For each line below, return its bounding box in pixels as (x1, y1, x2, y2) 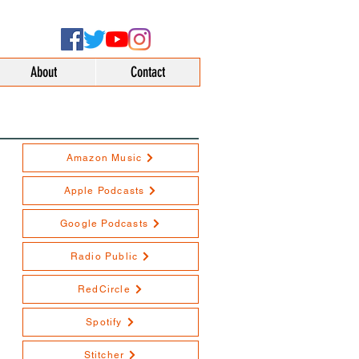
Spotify (86, 317, 123, 328)
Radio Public (70, 251, 139, 262)
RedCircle (78, 284, 131, 295)
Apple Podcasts (63, 185, 145, 196)
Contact (131, 63, 165, 81)
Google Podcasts (60, 218, 148, 229)
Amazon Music (66, 152, 143, 163)
